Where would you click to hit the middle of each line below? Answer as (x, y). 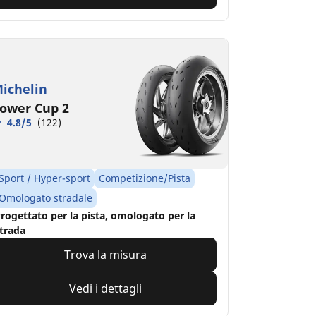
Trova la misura (105, 255)
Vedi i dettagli (105, 289)
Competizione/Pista (144, 178)
